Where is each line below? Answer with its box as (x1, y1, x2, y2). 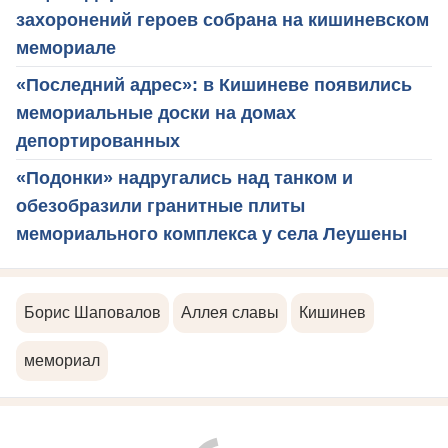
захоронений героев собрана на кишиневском (16, 9, 429, 30)
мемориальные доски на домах (16, 102, 296, 123)
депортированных (16, 130, 180, 151)
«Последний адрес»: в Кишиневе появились (16, 74, 412, 95)
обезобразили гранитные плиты (16, 195, 305, 216)
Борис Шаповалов (24, 303, 161, 321)
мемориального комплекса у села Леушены (16, 223, 407, 244)
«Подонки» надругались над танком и (16, 167, 353, 188)
